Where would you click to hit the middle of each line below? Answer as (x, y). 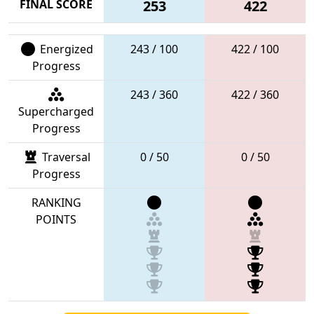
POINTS (56, 219)
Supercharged (56, 111)
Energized (65, 49)
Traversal (65, 157)
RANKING (56, 202)
